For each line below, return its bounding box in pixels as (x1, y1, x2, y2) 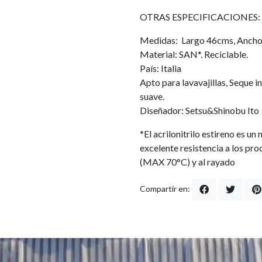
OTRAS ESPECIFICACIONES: (140, 11, 260, 22)
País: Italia (140, 63, 181, 74)
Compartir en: (140, 184, 190, 194)
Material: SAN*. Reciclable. (140, 49, 248, 60)
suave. (140, 91, 164, 102)
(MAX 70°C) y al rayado (140, 156, 235, 167)
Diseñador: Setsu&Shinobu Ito (140, 105, 259, 116)
